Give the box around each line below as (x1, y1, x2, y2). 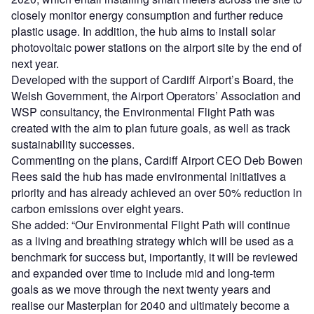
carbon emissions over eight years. (11, 200, 184, 217)
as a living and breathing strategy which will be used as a (11, 232, 294, 249)
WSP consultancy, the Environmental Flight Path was (11, 103, 275, 120)
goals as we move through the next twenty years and (11, 280, 271, 297)
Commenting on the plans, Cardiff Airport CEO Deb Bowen (11, 151, 303, 168)
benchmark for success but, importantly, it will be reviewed (11, 248, 298, 265)
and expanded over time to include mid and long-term (11, 264, 275, 281)
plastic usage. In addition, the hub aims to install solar (11, 22, 275, 39)
